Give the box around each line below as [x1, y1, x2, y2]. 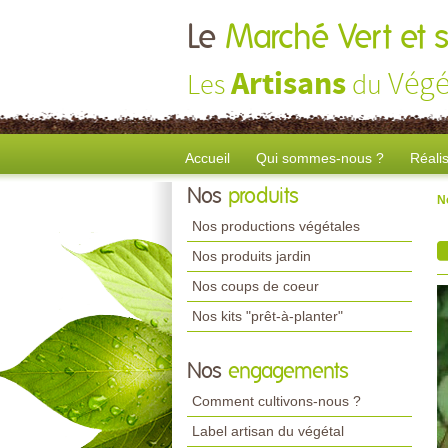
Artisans [231, 63, 346, 107]
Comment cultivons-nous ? [192, 393, 361, 409]
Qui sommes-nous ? [256, 150, 384, 166]
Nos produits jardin [192, 248, 311, 264]
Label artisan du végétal [192, 423, 344, 439]
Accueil [185, 150, 230, 166]
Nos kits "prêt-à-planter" [192, 308, 343, 324]
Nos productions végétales [192, 218, 360, 234]
